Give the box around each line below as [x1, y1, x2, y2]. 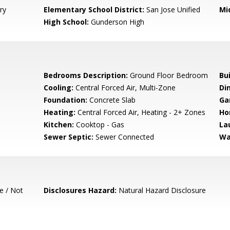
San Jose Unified [144, 5, 201, 14]
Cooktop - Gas [74, 120, 125, 129]
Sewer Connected [93, 132, 155, 142]
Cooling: [44, 83, 74, 92]
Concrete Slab [87, 95, 136, 105]
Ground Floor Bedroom [128, 70, 208, 80]
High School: [44, 17, 89, 27]
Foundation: [44, 95, 88, 105]
